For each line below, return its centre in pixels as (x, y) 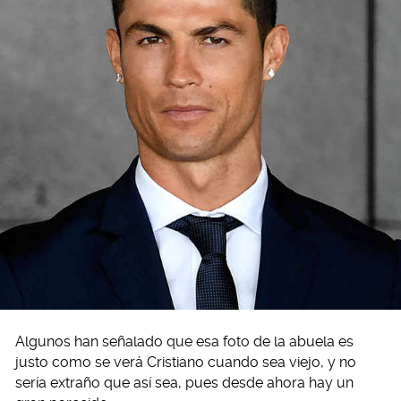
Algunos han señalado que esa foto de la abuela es (184, 342)
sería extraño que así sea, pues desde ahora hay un (184, 383)
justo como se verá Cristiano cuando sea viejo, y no (186, 363)
